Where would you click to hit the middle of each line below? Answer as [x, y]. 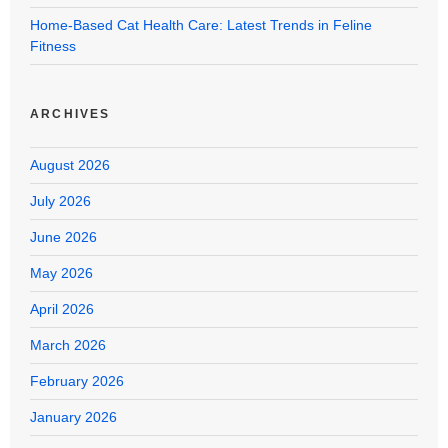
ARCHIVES [70, 113]
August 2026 [70, 164]
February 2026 [77, 380]
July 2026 [60, 200]
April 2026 [62, 308]
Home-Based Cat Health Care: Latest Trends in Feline [201, 24]
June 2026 [63, 236]
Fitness [53, 45]
